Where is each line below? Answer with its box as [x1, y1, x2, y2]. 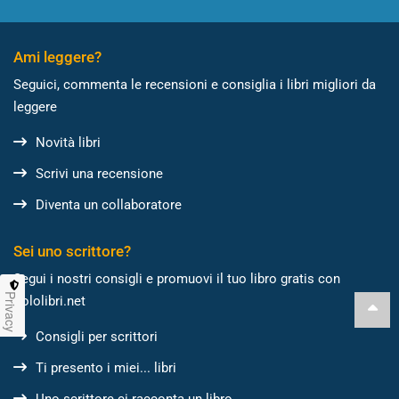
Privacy [2, 291, 20, 332]
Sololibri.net [13, 292, 85, 309]
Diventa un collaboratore [36, 196, 182, 213]
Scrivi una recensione [36, 165, 163, 182]
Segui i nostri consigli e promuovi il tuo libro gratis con [13, 270, 340, 287]
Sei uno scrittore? [13, 241, 131, 260]
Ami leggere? [13, 47, 102, 66]
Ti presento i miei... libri [36, 359, 176, 376]
